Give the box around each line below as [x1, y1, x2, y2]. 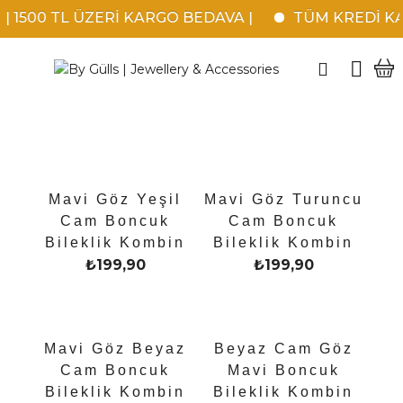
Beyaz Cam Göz [213, 341, 354, 356]
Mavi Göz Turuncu [203, 192, 363, 207]
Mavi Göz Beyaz [44, 341, 187, 356]
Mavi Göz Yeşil [49, 192, 183, 207]
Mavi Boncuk [227, 363, 340, 378]
